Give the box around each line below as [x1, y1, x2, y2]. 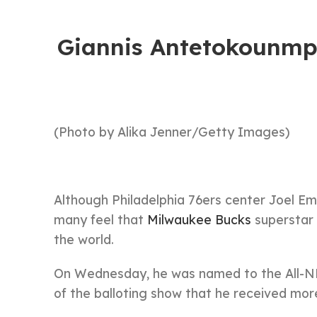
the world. [54, 231, 114, 247]
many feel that [54, 212, 147, 227]
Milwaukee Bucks [147, 212, 251, 227]
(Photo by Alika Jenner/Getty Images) [54, 124, 290, 139]
